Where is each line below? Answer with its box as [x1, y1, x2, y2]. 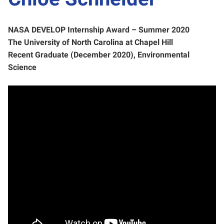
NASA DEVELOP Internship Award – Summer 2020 [8, 24, 191, 34]
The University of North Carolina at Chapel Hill [8, 37, 173, 47]
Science [8, 62, 36, 72]
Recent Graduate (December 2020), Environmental [8, 49, 189, 59]
